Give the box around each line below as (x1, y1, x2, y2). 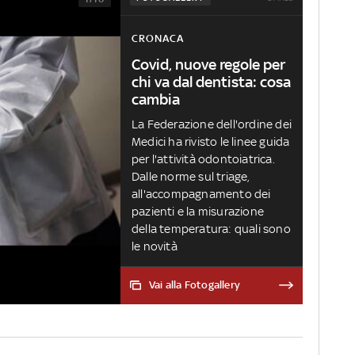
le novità (132, 239, 177, 253)
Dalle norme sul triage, (132, 169, 250, 183)
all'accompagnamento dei (132, 186, 271, 200)
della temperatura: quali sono (132, 221, 291, 235)
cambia (132, 90, 180, 108)
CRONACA (132, 32, 184, 44)
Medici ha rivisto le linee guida (132, 134, 290, 148)
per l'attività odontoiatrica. (132, 151, 275, 166)
